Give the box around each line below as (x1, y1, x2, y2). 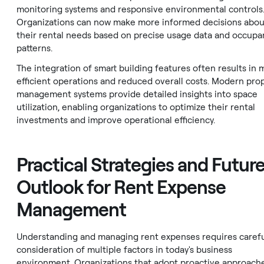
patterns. (16, 43, 52, 54)
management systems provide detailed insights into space (16, 89, 258, 100)
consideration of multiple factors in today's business (16, 245, 232, 255)
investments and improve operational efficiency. (16, 115, 215, 126)
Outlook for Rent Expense (16, 176, 226, 199)
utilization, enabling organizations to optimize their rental (16, 102, 255, 113)
